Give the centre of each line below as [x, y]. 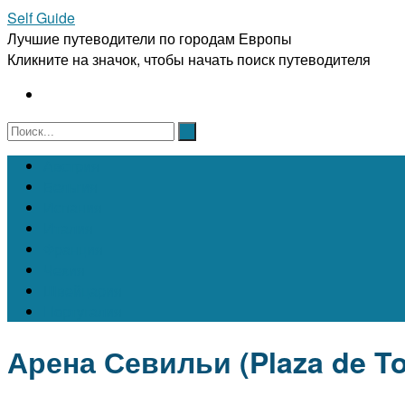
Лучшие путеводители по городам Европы [150, 38]
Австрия [71, 166]
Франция [73, 249]
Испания [73, 207]
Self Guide [41, 18]
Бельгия [71, 187]
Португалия [83, 311]
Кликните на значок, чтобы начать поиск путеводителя [189, 59]
